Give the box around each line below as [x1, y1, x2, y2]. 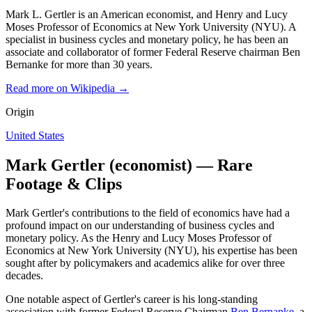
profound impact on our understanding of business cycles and [6, 219, 274, 232]
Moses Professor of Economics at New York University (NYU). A [6, 20, 296, 33]
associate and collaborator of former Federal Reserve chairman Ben [6, 45, 300, 58]
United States [6, 129, 64, 141]
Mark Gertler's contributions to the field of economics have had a [6, 207, 290, 219]
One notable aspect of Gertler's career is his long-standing [6, 293, 258, 306]
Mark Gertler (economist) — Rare [6, 155, 253, 174]
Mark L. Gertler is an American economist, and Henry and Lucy [6, 8, 288, 20]
